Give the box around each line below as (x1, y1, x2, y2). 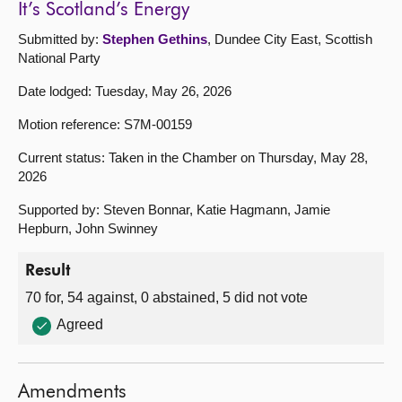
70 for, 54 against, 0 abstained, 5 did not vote (25, 290, 308, 306)
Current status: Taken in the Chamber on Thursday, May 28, (18, 150, 368, 166)
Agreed (57, 317, 103, 333)
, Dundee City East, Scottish (207, 31, 372, 48)
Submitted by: (18, 31, 102, 48)
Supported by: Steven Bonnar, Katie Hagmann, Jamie (18, 202, 330, 218)
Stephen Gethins (102, 31, 207, 48)
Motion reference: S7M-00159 (18, 117, 192, 133)
